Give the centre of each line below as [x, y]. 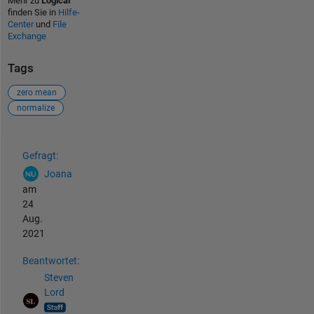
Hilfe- [69, 13]
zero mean [36, 92]
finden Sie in [33, 13]
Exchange [27, 36]
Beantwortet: [50, 260]
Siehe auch [43, 141]
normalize [35, 108]
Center [20, 25]
